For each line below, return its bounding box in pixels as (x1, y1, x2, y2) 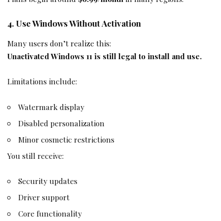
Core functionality (18, 208, 82, 219)
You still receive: (7, 150, 64, 161)
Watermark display (18, 101, 85, 112)
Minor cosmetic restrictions (18, 134, 115, 145)
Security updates (18, 176, 78, 186)
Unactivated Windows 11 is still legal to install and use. (7, 50, 202, 61)
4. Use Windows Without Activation (7, 18, 141, 29)
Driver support (18, 192, 70, 203)
